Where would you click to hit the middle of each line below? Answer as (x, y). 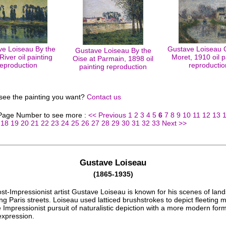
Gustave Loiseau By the (113, 50)
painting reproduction (113, 67)
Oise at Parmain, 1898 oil (113, 59)
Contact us (104, 97)
